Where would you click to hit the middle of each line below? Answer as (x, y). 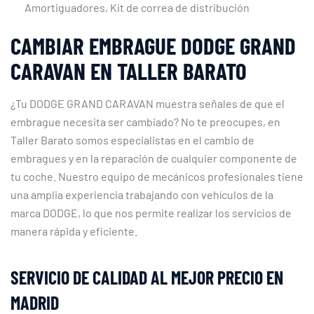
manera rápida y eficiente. (74, 231)
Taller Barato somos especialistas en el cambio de (132, 139)
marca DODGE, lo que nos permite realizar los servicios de (151, 212)
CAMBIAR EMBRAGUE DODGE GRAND (153, 45)
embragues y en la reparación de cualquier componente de (154, 158)
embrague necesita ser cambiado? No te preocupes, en (145, 121)
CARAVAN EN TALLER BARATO (129, 70)
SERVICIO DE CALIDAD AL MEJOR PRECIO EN (147, 277)
